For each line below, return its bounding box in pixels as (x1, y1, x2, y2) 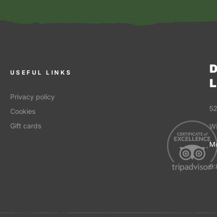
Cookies (10, 107, 35, 116)
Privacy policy (10, 93, 55, 101)
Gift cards (10, 122, 41, 130)
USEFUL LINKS (10, 69, 72, 77)
